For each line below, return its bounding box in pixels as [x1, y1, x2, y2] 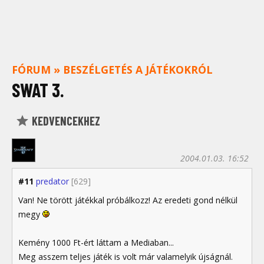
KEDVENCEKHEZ [29, 113, 100, 128]
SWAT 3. [12, 78, 64, 101]
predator [36, 176, 69, 187]
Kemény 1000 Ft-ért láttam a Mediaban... [18, 236, 174, 248]
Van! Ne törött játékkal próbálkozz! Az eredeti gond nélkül [18, 194, 237, 206]
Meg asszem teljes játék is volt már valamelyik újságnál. [18, 250, 233, 262]
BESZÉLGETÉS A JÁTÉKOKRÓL [63, 62, 213, 77]
